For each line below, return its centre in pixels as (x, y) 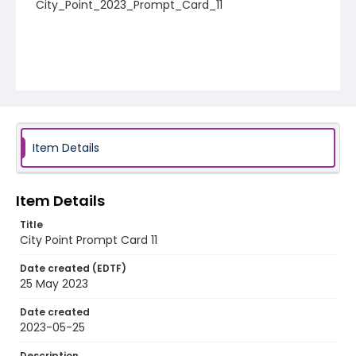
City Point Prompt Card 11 (89, 240)
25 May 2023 (54, 284)
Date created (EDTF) (73, 268)
